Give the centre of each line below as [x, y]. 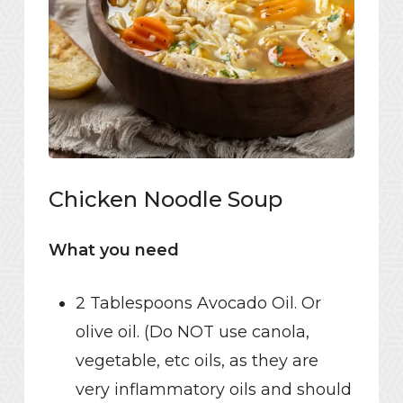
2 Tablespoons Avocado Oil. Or [198, 304]
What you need [113, 251]
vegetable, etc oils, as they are [197, 361]
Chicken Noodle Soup [165, 200]
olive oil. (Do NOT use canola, [192, 332]
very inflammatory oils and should [213, 390]
